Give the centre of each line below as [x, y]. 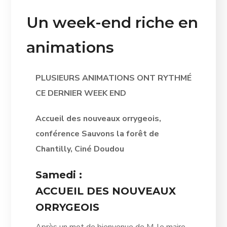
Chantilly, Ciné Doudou [80, 149]
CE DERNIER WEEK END [81, 93]
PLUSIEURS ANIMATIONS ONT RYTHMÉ [113, 78]
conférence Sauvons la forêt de [97, 134]
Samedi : [59, 175]
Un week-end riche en [112, 22]
